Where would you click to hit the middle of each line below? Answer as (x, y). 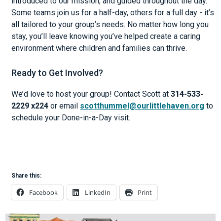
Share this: (27, 176)
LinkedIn (98, 192)
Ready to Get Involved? (57, 73)
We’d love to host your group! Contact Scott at (91, 94)
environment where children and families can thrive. (99, 48)
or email (64, 106)
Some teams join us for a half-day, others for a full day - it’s (113, 13)
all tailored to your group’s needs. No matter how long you (110, 24)
